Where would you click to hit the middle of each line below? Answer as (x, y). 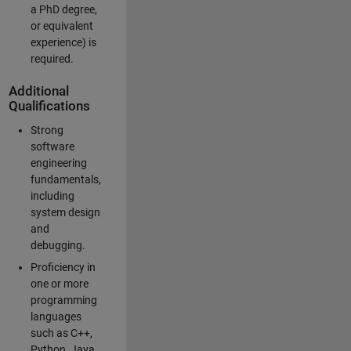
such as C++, (61, 333)
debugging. (58, 246)
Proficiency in (63, 268)
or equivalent (62, 26)
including (52, 196)
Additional (38, 91)
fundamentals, (65, 180)
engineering (58, 163)
